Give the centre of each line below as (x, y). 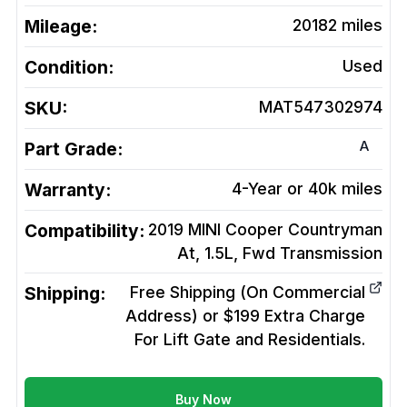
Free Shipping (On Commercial (248, 293)
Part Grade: (74, 149)
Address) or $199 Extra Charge (245, 316)
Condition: (69, 68)
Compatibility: (84, 231)
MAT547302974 (321, 107)
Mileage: (61, 27)
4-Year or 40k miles (307, 189)
